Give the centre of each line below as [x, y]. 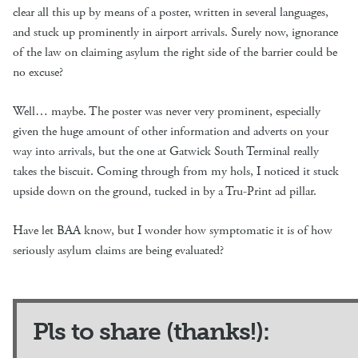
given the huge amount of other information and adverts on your [171, 131]
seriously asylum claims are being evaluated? [118, 251]
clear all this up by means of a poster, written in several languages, [171, 12]
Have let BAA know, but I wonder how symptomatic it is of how [173, 231]
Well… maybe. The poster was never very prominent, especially [167, 111]
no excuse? [38, 72]
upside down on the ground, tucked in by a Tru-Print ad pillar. [165, 191]
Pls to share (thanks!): [151, 332]
